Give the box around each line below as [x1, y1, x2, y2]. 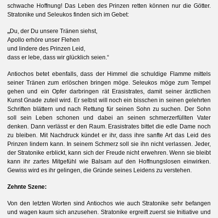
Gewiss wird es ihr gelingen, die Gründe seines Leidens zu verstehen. [7, 166, 192, 174]
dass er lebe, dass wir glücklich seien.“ [7, 54, 109, 61]
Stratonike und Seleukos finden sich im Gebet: [7, 11, 129, 18]
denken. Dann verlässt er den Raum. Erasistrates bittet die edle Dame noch [7, 123, 211, 130]
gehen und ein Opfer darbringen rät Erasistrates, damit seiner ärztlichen [7, 88, 211, 95]
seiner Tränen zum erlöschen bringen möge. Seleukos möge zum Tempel [7, 79, 211, 86]
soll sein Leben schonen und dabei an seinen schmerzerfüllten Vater [7, 114, 211, 121]
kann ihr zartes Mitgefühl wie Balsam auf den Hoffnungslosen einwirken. [7, 158, 211, 165]
